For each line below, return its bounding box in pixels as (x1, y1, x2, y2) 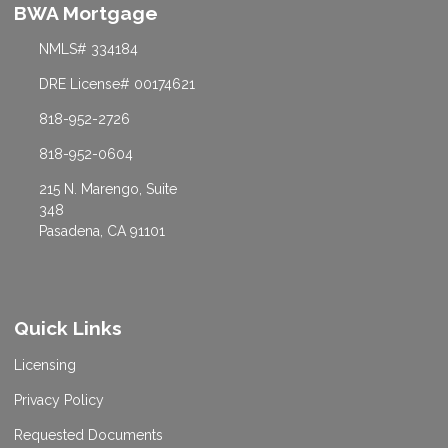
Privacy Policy (14, 392, 104, 409)
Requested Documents (14, 427, 163, 444)
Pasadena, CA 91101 (38, 223, 165, 240)
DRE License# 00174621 (38, 76, 195, 93)
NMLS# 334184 (38, 41, 138, 58)
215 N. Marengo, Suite (38, 181, 177, 198)
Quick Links (14, 317, 122, 340)
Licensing (14, 357, 76, 374)
